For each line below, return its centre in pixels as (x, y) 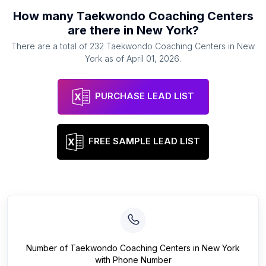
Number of (48, 248)
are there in (102, 30)
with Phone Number (133, 260)
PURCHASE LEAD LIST (144, 96)
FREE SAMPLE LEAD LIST (144, 141)
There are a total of (50, 46)
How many (45, 16)
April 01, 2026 (153, 58)
